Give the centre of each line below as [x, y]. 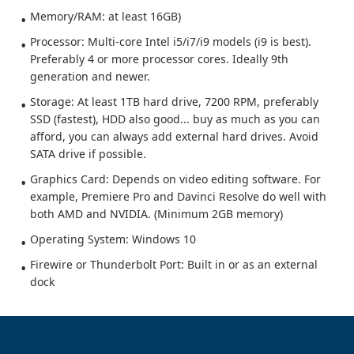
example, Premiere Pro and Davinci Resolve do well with [178, 196]
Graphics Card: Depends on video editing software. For [175, 179]
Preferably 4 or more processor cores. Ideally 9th [159, 59]
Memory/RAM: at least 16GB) [105, 16]
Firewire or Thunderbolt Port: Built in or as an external [174, 264]
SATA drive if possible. [88, 154]
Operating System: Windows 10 [113, 239]
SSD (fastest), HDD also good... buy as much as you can [175, 119]
